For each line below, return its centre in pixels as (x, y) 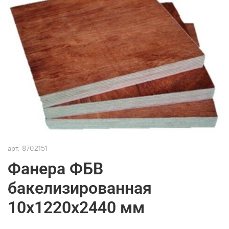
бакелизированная (80, 188)
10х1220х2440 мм (76, 207)
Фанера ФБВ (55, 168)
